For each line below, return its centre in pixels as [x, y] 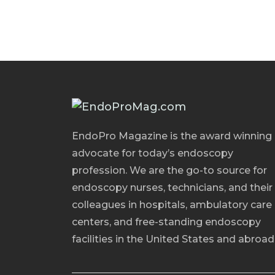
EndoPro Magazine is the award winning [172, 136]
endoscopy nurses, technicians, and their [172, 188]
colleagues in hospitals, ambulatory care [172, 205]
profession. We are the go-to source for [169, 171]
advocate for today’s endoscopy [153, 153]
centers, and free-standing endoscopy [166, 222]
